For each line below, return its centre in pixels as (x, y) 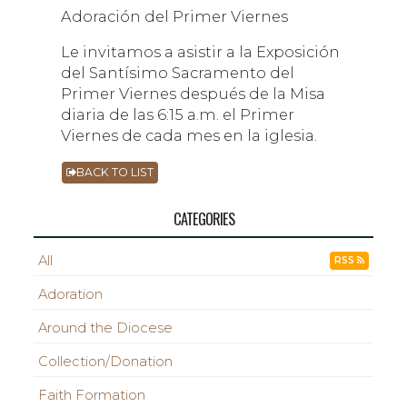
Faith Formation (92, 396)
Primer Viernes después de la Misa (194, 94)
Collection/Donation (106, 362)
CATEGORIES (203, 219)
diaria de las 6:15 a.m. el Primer (178, 115)
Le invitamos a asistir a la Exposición (201, 52)
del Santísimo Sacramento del (178, 73)
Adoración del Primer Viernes (175, 17)
